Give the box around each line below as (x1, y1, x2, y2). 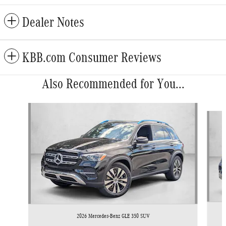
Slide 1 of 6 (4, 103, 36, 112)
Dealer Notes (22, 15, 84, 30)
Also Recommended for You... (41, 76, 185, 92)
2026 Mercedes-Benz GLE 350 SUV (76, 212, 149, 220)
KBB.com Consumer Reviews (22, 50, 161, 66)
